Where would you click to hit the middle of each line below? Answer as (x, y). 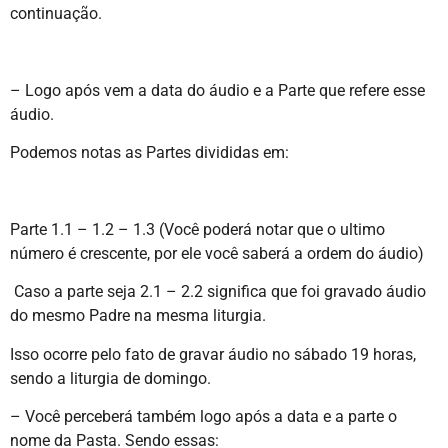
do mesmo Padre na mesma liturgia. (138, 316)
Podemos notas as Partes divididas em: (149, 153)
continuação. (56, 14)
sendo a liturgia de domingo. (110, 378)
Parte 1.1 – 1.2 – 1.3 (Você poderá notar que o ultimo (197, 230)
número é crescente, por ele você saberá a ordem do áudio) (217, 254)
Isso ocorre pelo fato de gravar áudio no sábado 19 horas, (213, 354)
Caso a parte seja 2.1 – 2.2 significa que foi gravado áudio (218, 292)
